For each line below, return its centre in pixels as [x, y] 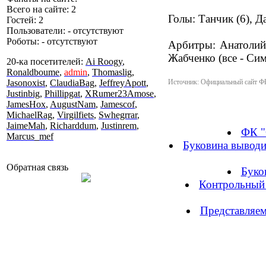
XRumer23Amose [119, 94]
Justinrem [119, 126]
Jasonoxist [26, 83]
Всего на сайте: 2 [41, 9]
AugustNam [73, 104]
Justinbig [23, 94]
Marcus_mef [30, 136]
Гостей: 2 [25, 20]
